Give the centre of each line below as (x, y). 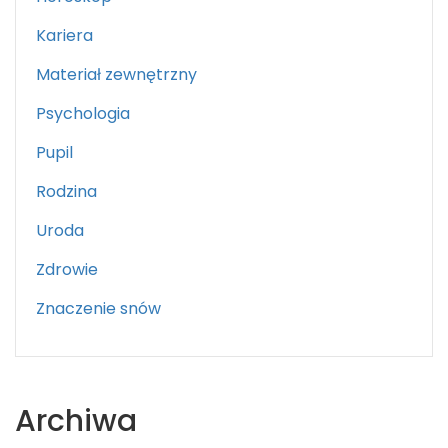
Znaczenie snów (98, 309)
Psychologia (83, 114)
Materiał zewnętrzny (116, 75)
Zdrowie (67, 270)
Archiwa (76, 421)
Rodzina (66, 192)
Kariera (64, 36)
